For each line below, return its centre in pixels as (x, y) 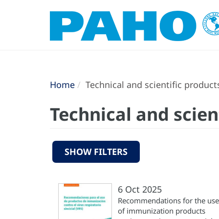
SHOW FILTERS (96, 152)
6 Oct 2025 (140, 189)
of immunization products (162, 211)
